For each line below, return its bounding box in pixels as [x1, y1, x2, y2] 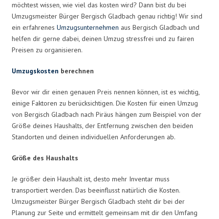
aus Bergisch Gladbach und [119, 22, 199, 32]
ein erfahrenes [12, 22, 57, 32]
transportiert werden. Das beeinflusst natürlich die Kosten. [12, 185, 180, 195]
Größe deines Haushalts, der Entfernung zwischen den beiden [12, 121, 193, 130]
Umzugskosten [12, 66, 59, 75]
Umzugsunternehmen [57, 22, 119, 32]
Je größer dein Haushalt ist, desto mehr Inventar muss [12, 174, 170, 183]
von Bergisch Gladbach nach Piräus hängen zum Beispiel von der [12, 109, 201, 119]
